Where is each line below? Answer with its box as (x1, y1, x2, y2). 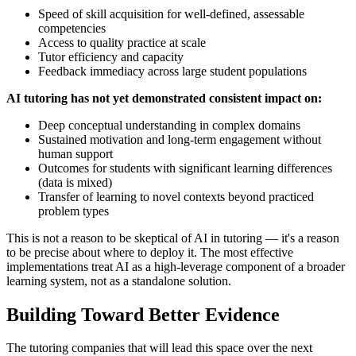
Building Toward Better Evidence (6, 304, 280, 325)
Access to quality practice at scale (38, 35, 206, 49)
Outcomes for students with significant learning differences (38, 161, 332, 175)
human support (38, 146, 113, 161)
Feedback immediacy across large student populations (38, 64, 307, 78)
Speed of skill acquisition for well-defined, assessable (38, 6, 304, 21)
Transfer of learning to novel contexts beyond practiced (38, 189, 314, 203)
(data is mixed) (38, 175, 112, 189)
